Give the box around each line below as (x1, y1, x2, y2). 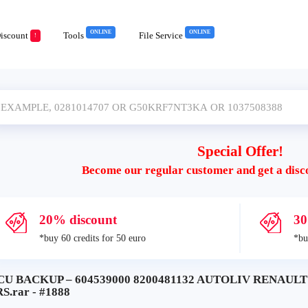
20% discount (38, 212, 117, 227)
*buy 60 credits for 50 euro (39, 233, 146, 243)
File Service (139, 30, 185, 41)
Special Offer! (197, 143, 283, 159)
